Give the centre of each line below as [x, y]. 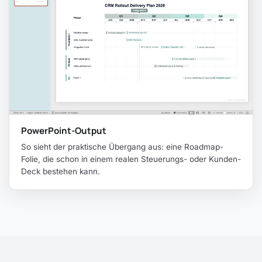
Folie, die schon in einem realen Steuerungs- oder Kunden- [131, 159]
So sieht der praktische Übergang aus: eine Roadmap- [122, 146]
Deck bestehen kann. [61, 171]
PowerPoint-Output [64, 130]
